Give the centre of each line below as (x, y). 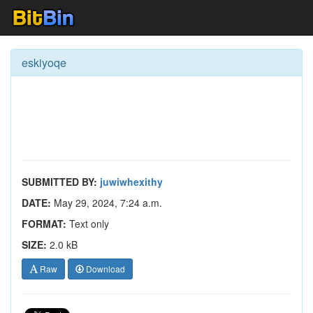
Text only (88, 224)
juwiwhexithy (131, 182)
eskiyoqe (44, 63)
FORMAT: (44, 224)
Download (104, 269)
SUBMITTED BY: (59, 182)
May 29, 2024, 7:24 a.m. (107, 203)
